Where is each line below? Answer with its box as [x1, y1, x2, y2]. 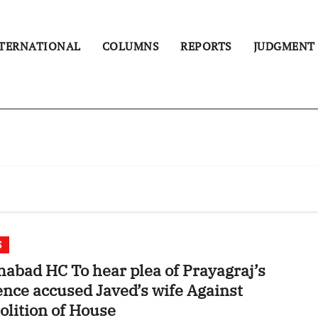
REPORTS [180, 38, 232, 54]
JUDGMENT [253, 38, 315, 54]
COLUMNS [102, 38, 159, 54]
